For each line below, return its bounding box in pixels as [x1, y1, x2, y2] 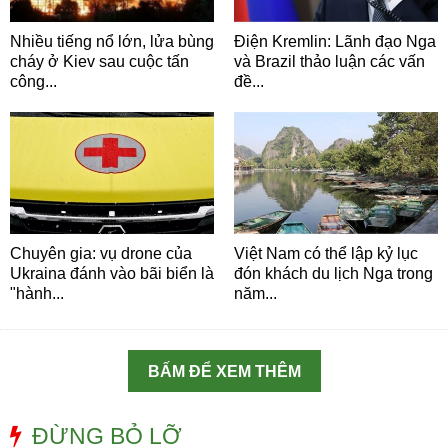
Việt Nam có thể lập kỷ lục [234, 245, 418, 263]
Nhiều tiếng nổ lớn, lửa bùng [10, 32, 214, 50]
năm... [234, 285, 277, 303]
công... [10, 72, 57, 90]
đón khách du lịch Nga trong [234, 265, 433, 283]
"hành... [10, 285, 64, 303]
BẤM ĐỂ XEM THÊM [147, 363, 301, 381]
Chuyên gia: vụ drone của [10, 245, 192, 263]
